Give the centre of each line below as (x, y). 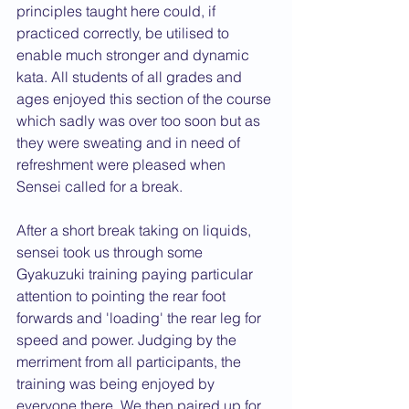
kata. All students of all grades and (131, 77)
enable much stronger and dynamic (135, 55)
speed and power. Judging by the (128, 340)
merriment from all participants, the (131, 362)
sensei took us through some (111, 252)
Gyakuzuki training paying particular (136, 274)
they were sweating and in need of (130, 142)
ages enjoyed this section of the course (146, 99)
